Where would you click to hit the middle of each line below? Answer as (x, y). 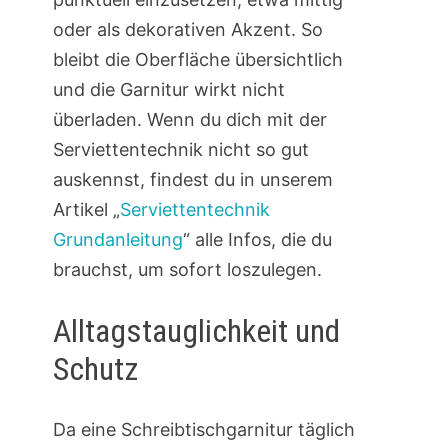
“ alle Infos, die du (257, 240)
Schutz (95, 369)
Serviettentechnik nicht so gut (180, 150)
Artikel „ (86, 210)
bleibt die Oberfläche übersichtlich (197, 60)
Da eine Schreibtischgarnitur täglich (203, 430)
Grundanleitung (117, 240)
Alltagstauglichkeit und (196, 331)
